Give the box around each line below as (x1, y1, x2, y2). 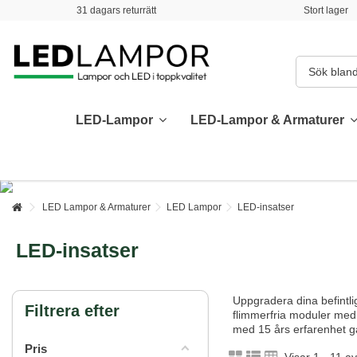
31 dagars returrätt (76, 5, 157, 16)
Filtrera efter (25, 302, 120, 320)
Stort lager (304, 5, 349, 16)
